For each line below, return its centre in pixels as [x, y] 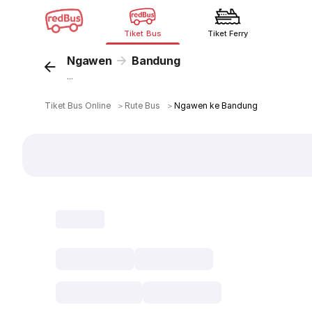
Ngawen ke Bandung [216, 106]
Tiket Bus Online [78, 106]
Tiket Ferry [228, 33]
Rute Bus [143, 106]
